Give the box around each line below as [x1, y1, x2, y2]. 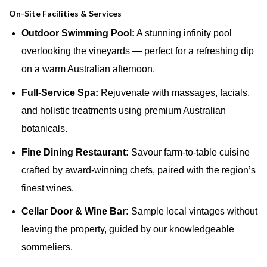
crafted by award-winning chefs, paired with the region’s [21, 164, 256, 175]
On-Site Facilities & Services [9, 8, 122, 19]
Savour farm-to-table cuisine [128, 147, 250, 157]
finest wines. [21, 182, 74, 193]
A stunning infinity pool [134, 28, 232, 39]
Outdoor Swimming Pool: [21, 28, 135, 39]
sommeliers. [21, 242, 73, 253]
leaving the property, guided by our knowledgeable [21, 224, 234, 235]
